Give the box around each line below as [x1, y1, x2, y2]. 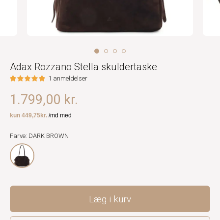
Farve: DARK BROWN [10, 132, 69, 139]
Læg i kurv [89, 193, 131, 205]
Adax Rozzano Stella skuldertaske [10, 61, 157, 73]
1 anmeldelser [48, 75, 88, 82]
